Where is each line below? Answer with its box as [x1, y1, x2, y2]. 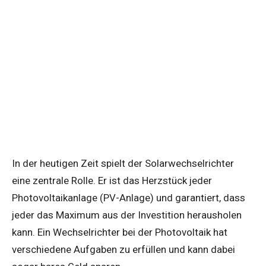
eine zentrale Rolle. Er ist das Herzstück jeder [12, 175, 212, 187]
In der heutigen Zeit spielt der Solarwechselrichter [12, 157, 234, 170]
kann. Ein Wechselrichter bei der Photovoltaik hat [12, 226, 227, 239]
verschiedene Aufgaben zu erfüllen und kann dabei [12, 243, 235, 256]
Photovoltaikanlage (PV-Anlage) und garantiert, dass [12, 192, 245, 204]
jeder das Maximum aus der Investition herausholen [12, 209, 242, 221]
